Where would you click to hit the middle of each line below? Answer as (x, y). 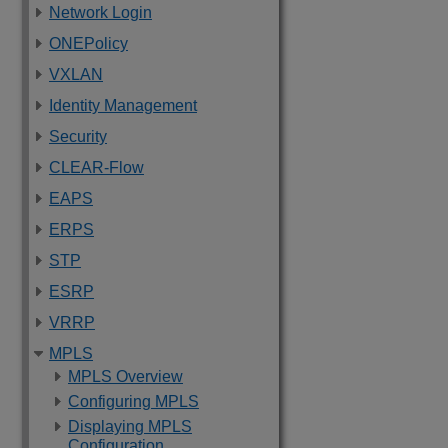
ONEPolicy (88, 43)
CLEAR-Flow (96, 167)
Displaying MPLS (130, 426)
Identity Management (123, 105)
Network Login (100, 12)
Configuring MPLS (133, 401)
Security (78, 136)
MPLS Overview (125, 376)
